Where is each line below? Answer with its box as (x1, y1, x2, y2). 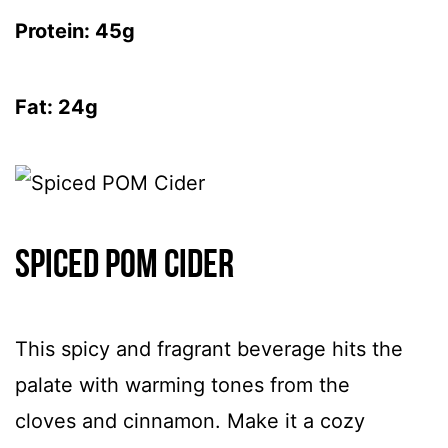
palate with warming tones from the (15, 373, 350, 397)
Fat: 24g (15, 95, 98, 119)
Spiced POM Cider (15, 247, 234, 287)
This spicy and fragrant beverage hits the (15, 337, 403, 361)
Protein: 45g (15, 19, 135, 43)
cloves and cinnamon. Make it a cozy (15, 409, 365, 433)
